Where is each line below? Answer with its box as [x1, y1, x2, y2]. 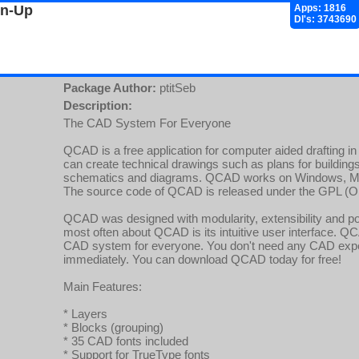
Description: [63, 99, 132, 112]
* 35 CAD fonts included [63, 334, 188, 348]
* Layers [63, 307, 107, 321]
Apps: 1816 [294, 2, 346, 14]
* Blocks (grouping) [63, 321, 163, 334]
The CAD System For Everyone [63, 116, 231, 130]
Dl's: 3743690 [294, 14, 357, 25]
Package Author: [63, 81, 156, 95]
